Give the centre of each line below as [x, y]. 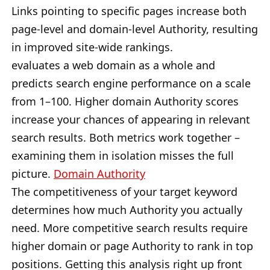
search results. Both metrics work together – [126, 137]
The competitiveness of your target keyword [124, 191]
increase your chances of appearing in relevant [131, 119]
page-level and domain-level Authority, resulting [135, 29]
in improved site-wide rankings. [92, 47]
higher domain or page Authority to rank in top [132, 246]
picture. [33, 173]
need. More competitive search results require [130, 228]
